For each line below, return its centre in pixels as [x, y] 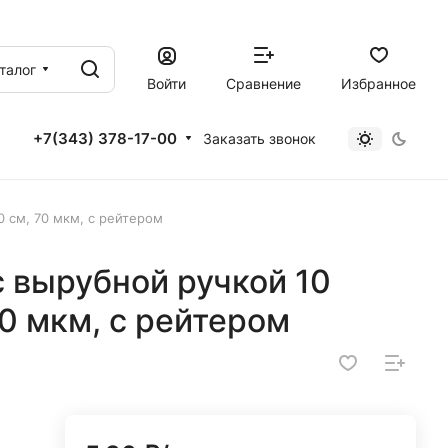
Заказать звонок [259, 138]
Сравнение [263, 83]
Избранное [378, 83]
